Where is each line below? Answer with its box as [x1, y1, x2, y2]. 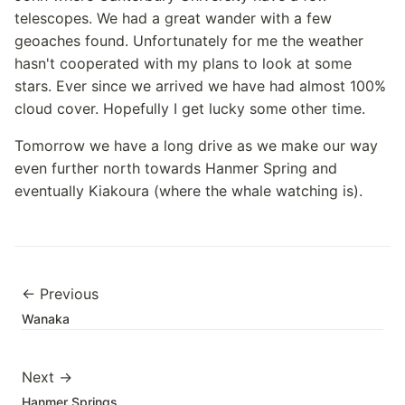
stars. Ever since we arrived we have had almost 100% [14, 77, 386, 95]
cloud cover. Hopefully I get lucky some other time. [14, 99, 365, 118]
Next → [22, 368, 72, 386]
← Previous [22, 285, 99, 303]
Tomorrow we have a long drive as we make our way [14, 137, 378, 155]
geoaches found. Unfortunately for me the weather [14, 32, 363, 50]
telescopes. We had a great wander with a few [14, 9, 332, 27]
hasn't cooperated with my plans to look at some [14, 54, 352, 72]
